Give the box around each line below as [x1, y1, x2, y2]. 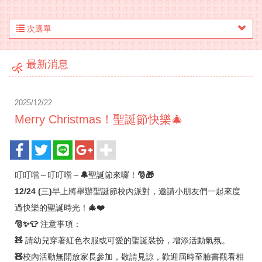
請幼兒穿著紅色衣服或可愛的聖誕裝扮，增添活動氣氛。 [25, 236, 230, 245]
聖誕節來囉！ [88, 170, 137, 180]
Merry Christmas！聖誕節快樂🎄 [15, 113, 183, 126]
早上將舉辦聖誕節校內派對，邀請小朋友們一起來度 [52, 187, 240, 196]
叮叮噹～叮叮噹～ [15, 170, 80, 180]
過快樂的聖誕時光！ [15, 203, 88, 212]
